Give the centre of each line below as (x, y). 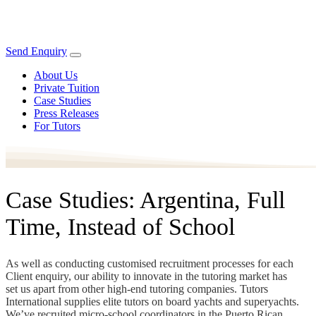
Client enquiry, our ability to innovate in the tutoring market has (146, 276)
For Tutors (57, 126)
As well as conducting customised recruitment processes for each (150, 263)
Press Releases (66, 113)
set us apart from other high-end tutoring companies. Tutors (137, 288)
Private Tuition (67, 88)
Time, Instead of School (120, 226)
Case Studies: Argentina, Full (145, 200)
